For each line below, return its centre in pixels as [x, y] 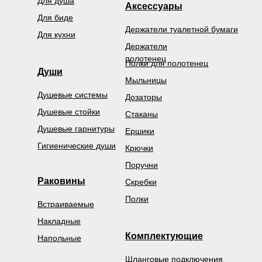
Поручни [142, 165]
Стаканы [142, 114]
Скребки [141, 182]
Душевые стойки [69, 112]
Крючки [139, 148]
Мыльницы [146, 80]
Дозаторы [144, 97]
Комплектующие [164, 236]
